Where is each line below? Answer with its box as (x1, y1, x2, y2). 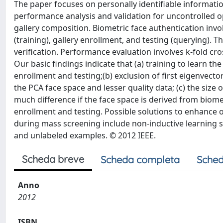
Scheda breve (22, 153, 84, 165)
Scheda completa (101, 153, 180, 166)
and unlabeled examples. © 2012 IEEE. (14, 130, 156, 141)
